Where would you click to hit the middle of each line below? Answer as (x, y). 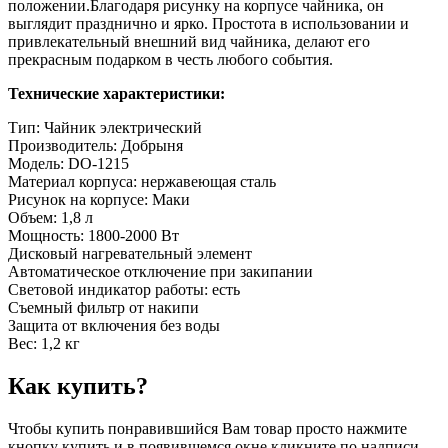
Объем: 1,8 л (50, 217)
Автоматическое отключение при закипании (160, 271)
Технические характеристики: (116, 93)
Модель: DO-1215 (68, 163)
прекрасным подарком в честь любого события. (170, 59)
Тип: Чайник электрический (105, 127)
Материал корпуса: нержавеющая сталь (142, 181)
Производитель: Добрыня (95, 145)
